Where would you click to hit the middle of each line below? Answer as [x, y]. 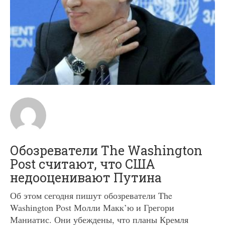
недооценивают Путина [86, 177]
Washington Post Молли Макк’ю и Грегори [92, 207]
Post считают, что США [83, 164]
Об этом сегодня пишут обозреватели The [91, 195]
